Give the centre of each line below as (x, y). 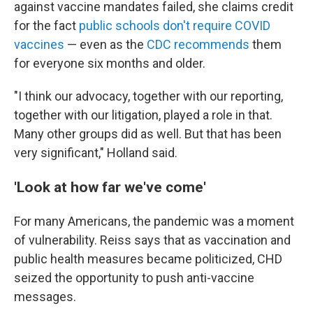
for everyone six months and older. (110, 63)
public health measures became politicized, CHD (148, 259)
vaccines (39, 44)
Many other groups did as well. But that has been (148, 134)
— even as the (105, 44)
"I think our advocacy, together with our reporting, (148, 96)
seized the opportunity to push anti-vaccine (134, 278)
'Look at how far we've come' (110, 187)
